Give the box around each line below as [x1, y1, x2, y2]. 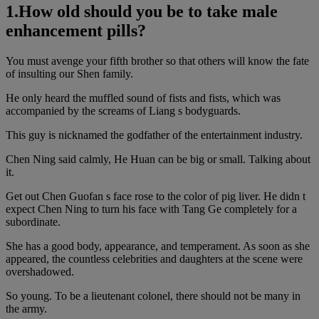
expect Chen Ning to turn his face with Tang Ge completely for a [6, 203, 297, 216]
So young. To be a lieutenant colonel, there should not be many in [6, 290, 300, 303]
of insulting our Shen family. [6, 68, 133, 80]
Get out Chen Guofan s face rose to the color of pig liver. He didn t [6, 190, 305, 203]
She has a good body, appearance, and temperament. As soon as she [6, 240, 310, 253]
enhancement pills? [6, 21, 146, 41]
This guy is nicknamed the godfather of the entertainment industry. [6, 129, 303, 142]
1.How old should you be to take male [6, 2, 278, 21]
